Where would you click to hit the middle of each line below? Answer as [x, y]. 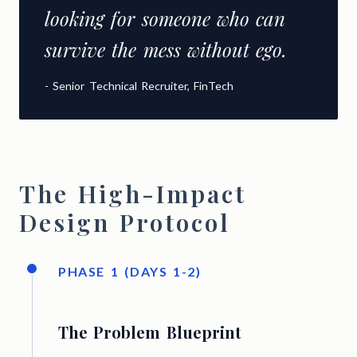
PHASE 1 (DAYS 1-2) [130, 272]
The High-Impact [133, 194]
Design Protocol [125, 223]
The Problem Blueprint [150, 332]
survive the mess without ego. [166, 50]
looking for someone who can [165, 19]
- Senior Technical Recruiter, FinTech [139, 86]
